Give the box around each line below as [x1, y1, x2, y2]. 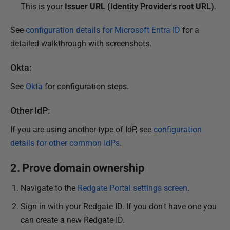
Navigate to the [21, 183, 78, 193]
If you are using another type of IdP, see [10, 125, 154, 135]
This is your [21, 2, 63, 11]
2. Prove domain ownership [10, 162, 144, 175]
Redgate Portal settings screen [78, 183, 187, 193]
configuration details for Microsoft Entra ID [26, 25, 180, 35]
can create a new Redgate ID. [21, 215, 125, 225]
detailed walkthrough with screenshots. [10, 39, 151, 48]
